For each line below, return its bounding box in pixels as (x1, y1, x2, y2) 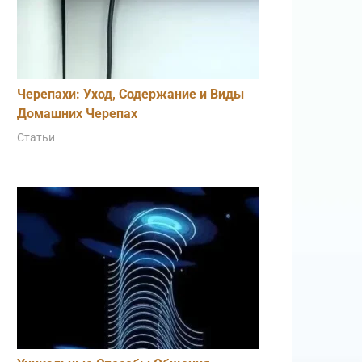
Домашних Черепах (17, 106, 137, 121)
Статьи (17, 131, 55, 144)
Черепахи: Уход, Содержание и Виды (17, 86, 244, 102)
